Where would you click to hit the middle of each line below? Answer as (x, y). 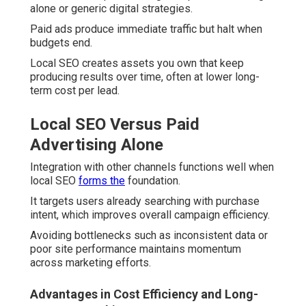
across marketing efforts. (91, 263)
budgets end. (61, 43)
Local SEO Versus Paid (115, 125)
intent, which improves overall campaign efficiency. (150, 215)
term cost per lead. (75, 91)
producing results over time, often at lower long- (145, 77)
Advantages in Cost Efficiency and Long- (144, 294)
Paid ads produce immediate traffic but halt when (146, 29)
